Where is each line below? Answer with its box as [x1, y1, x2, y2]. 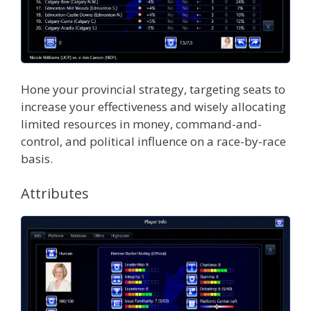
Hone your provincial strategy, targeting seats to [21, 81, 285, 98]
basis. [21, 151, 53, 167]
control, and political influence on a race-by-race [21, 133, 286, 150]
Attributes [21, 183, 89, 203]
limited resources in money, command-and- [21, 116, 262, 133]
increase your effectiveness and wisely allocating [21, 99, 286, 115]
